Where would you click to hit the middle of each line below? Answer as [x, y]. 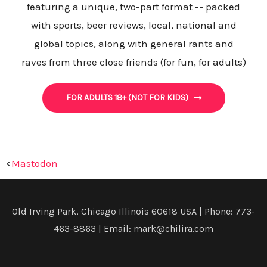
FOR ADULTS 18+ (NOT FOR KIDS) [127, 98]
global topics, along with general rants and [133, 44]
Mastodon [35, 164]
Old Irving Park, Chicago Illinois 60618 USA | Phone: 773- [133, 212]
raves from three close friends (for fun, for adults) [133, 62]
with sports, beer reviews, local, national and [133, 25]
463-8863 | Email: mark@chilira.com [133, 229]
